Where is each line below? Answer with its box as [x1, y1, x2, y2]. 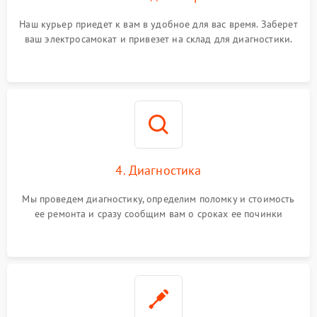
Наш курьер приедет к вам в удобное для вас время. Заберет [19, 18, 298, 30]
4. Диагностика [115, 162, 202, 178]
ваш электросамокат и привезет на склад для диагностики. [24, 33, 293, 45]
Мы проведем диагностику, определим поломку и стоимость [22, 192, 295, 205]
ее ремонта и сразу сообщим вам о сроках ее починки [34, 207, 283, 220]
